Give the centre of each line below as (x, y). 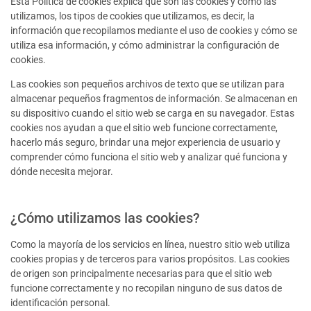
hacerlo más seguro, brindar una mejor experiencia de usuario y (145, 143)
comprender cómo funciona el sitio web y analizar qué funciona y (149, 157)
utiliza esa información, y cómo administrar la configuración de (145, 45)
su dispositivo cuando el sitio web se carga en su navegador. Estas (152, 114)
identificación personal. (60, 302)
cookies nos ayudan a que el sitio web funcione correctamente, (144, 128)
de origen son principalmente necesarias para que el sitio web (141, 273)
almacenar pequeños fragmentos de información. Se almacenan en (154, 99)
